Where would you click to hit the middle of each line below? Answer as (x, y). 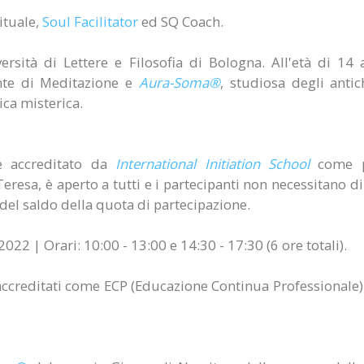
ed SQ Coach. (181, 22)
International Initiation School (212, 164)
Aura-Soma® (180, 82)
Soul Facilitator (90, 22)
